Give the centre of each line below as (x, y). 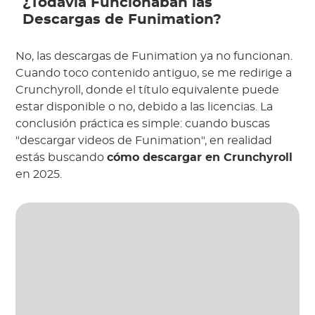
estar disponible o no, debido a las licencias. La (144, 107)
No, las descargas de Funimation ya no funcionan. (154, 56)
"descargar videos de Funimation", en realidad (144, 141)
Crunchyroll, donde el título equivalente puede (148, 90)
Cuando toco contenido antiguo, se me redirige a (154, 73)
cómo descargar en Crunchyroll (200, 157)
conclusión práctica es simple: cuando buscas (143, 124)
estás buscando (62, 157)
